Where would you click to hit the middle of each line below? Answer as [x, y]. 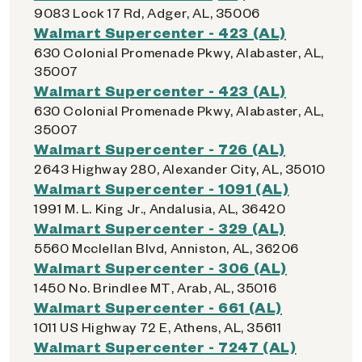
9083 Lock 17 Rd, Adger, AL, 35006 [147, 13]
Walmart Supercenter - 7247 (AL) [165, 346]
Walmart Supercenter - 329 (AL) [160, 227]
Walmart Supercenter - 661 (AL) [158, 307]
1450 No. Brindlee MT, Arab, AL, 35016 [156, 287]
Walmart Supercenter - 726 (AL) [160, 148]
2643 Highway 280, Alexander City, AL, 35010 [180, 168]
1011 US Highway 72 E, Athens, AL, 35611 [158, 327]
